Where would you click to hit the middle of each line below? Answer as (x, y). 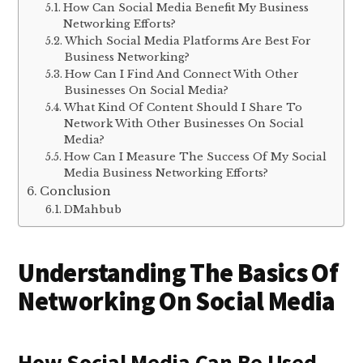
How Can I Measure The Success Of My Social (195, 156)
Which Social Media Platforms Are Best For (188, 41)
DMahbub (92, 209)
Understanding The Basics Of (178, 273)
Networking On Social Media (177, 301)
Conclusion (76, 191)
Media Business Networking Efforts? (166, 173)
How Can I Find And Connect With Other (181, 74)
